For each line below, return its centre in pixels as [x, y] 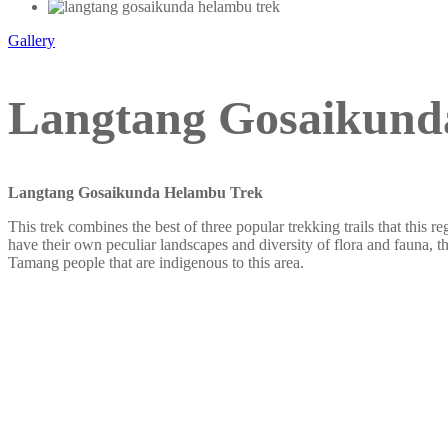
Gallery [31, 40]
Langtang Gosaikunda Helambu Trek [135, 193]
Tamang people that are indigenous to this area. [156, 263]
